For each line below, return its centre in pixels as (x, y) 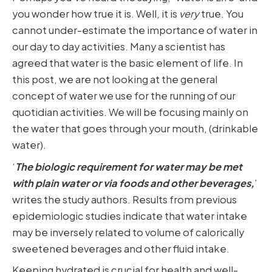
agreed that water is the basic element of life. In (127, 63)
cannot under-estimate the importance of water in (135, 30)
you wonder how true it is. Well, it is (96, 14)
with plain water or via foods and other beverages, (133, 183)
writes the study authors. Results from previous (124, 199)
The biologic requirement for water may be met (129, 166)
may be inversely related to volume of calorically (128, 232)
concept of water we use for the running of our (124, 96)
